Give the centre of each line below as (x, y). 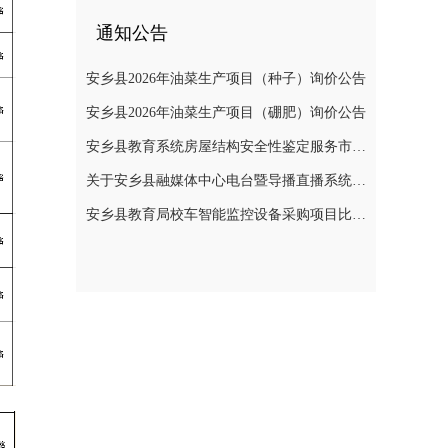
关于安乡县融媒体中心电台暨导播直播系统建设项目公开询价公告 (359, 180)
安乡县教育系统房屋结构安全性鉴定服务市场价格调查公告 (359, 146)
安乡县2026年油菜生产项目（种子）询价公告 (226, 78)
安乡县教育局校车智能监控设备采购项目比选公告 (359, 214)
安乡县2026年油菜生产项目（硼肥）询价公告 (226, 112)
